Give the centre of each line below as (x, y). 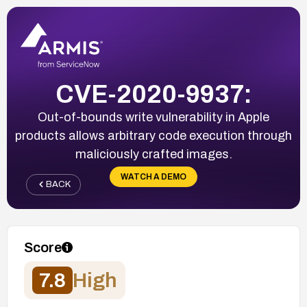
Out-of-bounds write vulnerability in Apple (153, 117)
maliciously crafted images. (153, 154)
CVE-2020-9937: (153, 94)
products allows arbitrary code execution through (153, 135)
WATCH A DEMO (153, 176)
